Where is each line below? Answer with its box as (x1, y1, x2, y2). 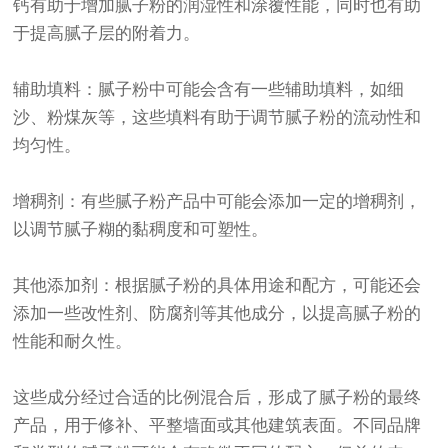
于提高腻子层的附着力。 (13, 24, 201, 43)
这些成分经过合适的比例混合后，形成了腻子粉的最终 (13, 388, 422, 407)
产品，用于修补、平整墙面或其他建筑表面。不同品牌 (13, 416, 422, 435)
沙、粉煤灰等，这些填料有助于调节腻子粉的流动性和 (13, 108, 422, 127)
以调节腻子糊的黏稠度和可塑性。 (13, 220, 269, 239)
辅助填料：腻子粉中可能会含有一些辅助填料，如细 (13, 80, 405, 99)
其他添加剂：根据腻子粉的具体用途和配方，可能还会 (13, 276, 422, 295)
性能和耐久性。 (13, 332, 133, 351)
